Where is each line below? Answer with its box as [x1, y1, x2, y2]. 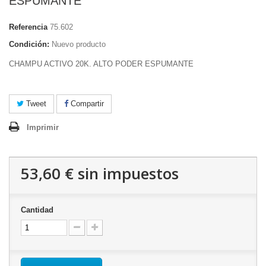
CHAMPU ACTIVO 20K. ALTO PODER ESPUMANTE [9, 59, 194, 68]
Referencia [9, 23, 47, 31]
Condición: [9, 40, 49, 49]
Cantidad [21, 205, 53, 214]
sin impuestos [74, 163, 179, 184]
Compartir [68, 99, 104, 108]
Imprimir [27, 123, 59, 132]
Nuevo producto [52, 40, 106, 49]
